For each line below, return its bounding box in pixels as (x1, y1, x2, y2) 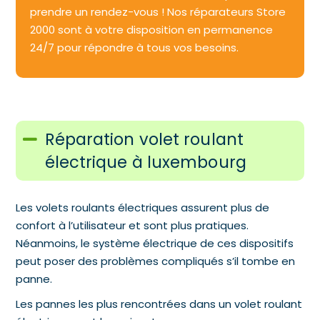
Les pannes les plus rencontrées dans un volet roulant (16, 296, 303, 311)
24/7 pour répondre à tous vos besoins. (30, 39, 242, 55)
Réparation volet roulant (44, 127, 244, 151)
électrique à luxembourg (44, 150, 251, 174)
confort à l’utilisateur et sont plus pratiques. (16, 217, 249, 233)
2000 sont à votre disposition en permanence (30, 21, 276, 37)
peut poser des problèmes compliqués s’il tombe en (16, 253, 296, 269)
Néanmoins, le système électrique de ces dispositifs (16, 235, 294, 251)
